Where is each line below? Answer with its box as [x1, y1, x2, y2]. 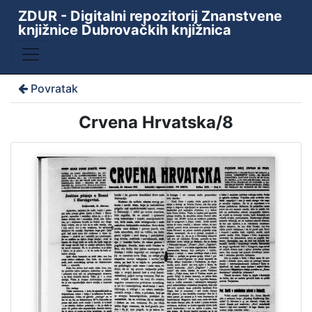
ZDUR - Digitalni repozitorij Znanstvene [17, 8, 282, 24]
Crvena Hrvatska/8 [79, 112, 233, 132]
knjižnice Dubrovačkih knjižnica [17, 22, 231, 38]
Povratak [30, 81, 78, 95]
